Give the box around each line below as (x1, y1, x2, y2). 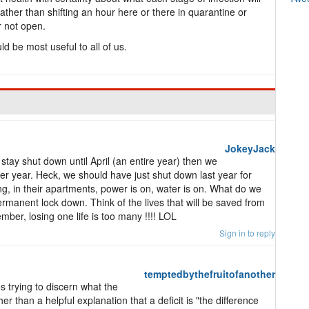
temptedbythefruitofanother (144, 267, 275, 281)
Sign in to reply (219, 227, 275, 239)
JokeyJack (225, 141, 275, 155)
